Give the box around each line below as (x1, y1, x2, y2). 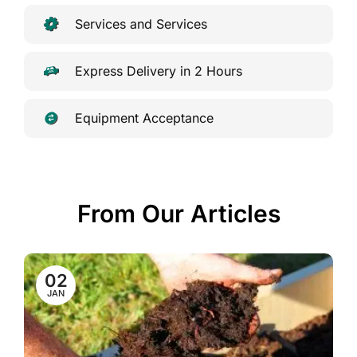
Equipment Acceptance (75, 110, 214, 127)
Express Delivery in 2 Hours (75, 63, 242, 80)
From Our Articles (76, 198, 280, 228)
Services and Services (75, 16, 207, 33)
